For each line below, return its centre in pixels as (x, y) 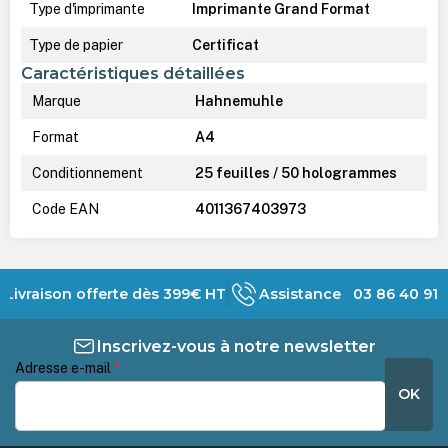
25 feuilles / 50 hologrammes (294, 172)
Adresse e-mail (65, 367)
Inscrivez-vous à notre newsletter (236, 345)
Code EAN (63, 208)
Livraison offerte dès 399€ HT (116, 293)
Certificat (225, 44)
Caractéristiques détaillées (132, 72)
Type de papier (75, 44)
